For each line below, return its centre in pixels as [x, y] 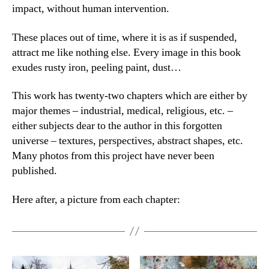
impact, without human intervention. [91, 9]
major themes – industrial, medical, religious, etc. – [122, 111]
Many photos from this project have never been [113, 156]
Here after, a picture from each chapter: [96, 199]
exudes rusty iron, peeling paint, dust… [97, 67]
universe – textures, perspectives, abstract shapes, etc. [128, 141]
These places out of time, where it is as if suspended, [125, 37]
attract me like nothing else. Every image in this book [126, 52]
